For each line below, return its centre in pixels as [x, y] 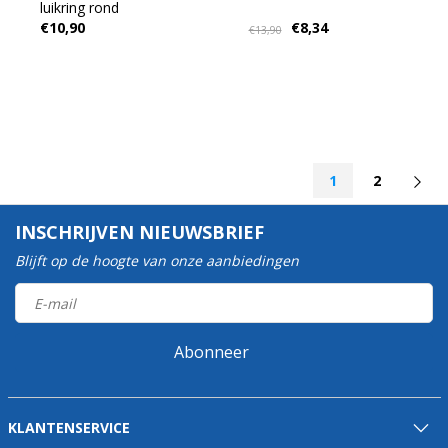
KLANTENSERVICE [68, 427]
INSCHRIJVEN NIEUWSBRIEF [139, 232]
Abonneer [211, 352]
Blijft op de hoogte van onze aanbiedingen [157, 260]
